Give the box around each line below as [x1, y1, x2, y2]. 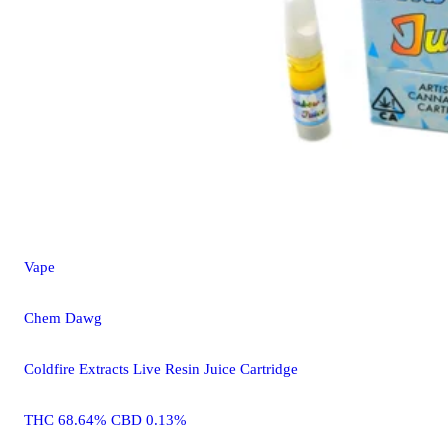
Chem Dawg [24, 309, 102, 326]
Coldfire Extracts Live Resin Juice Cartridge [24, 360, 298, 377]
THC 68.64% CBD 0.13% [24, 411, 187, 428]
